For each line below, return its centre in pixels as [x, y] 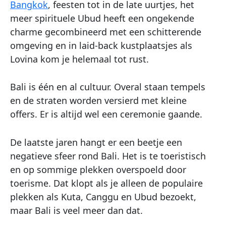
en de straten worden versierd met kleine [98, 101]
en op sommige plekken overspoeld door [98, 170]
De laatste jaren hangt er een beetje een [96, 143]
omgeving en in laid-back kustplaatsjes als [101, 45]
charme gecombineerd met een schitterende [106, 32]
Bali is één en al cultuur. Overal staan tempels [108, 87]
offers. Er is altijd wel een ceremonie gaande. [106, 114]
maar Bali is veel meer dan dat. [76, 211]
